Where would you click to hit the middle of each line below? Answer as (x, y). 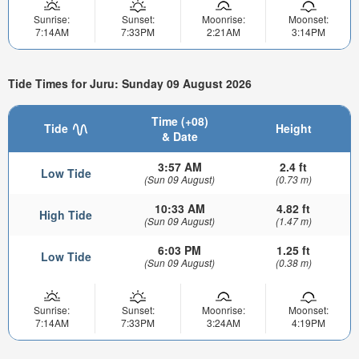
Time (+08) (179, 121)
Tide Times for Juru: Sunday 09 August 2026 (130, 84)
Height (293, 128)
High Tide (66, 214)
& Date (179, 136)
